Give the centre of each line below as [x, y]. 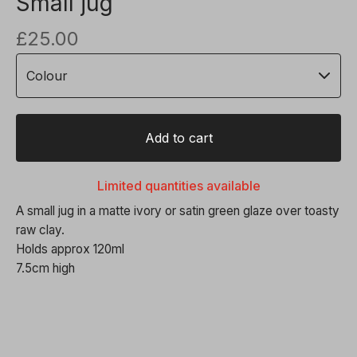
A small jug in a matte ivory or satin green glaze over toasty [178, 210]
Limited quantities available [178, 185]
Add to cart [178, 137]
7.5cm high [45, 268]
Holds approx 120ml [70, 249]
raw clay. [40, 229]
